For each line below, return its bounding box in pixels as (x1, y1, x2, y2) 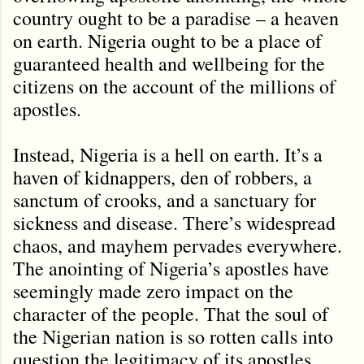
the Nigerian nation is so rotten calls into (13, 323, 333, 349)
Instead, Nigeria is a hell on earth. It (13, 141, 296, 167)
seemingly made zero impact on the (13, 277, 293, 304)
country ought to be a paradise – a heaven (13, 4, 339, 31)
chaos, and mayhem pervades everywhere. (13, 232, 342, 258)
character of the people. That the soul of (13, 300, 328, 327)
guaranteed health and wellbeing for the (13, 50, 325, 76)
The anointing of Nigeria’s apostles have (13, 254, 329, 281)
